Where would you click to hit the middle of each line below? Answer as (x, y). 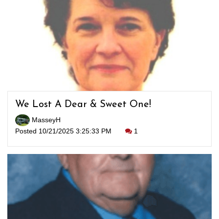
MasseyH (45, 120)
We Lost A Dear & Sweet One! (83, 105)
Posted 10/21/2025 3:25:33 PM (64, 131)
